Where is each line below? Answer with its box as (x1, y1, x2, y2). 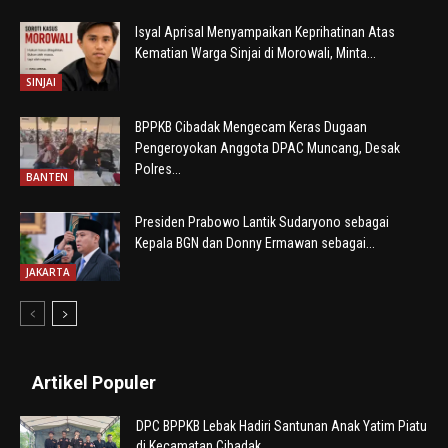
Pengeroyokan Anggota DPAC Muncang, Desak (135, 140, 400, 156)
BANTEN (26, 169, 68, 184)
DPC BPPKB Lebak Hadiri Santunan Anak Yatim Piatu (136, 418, 427, 434)
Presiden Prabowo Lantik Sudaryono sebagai (135, 214, 389, 230)
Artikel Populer (32, 372, 156, 393)
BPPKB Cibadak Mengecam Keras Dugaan (135, 119, 367, 135)
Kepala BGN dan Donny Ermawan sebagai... (135, 235, 375, 251)
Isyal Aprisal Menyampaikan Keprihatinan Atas (135, 24, 395, 40)
